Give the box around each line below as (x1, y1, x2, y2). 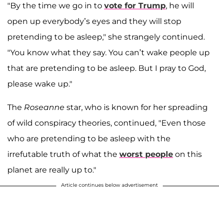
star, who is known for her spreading (65, 102, 208, 112)
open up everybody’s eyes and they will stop (7, 16, 181, 26)
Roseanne (24, 102, 65, 112)
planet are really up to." (7, 165, 96, 175)
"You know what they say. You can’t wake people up (7, 47, 210, 57)
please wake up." (7, 79, 72, 88)
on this (173, 149, 202, 159)
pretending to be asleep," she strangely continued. (7, 32, 205, 42)
